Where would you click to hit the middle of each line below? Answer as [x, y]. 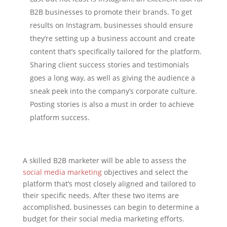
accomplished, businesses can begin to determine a [111, 207]
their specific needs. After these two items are [101, 196]
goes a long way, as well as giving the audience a [112, 78]
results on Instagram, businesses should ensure [111, 25]
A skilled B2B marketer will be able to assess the [104, 161]
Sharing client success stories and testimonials [109, 65]
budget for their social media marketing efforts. [103, 219]
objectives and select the [145, 172]
